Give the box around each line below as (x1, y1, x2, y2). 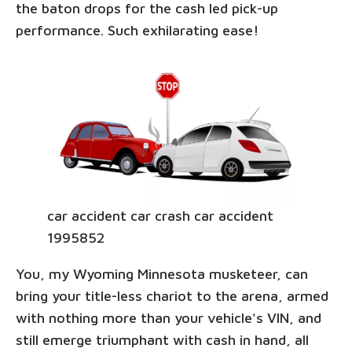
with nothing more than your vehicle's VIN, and (16, 310, 321, 327)
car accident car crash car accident (47, 207, 273, 225)
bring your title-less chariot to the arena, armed (16, 288, 328, 305)
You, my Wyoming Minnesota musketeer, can (16, 266, 308, 283)
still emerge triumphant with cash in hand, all (16, 332, 309, 349)
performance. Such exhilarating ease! (16, 22, 259, 39)
